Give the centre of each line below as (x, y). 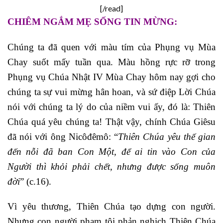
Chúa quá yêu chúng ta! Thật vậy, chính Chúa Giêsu (111, 121)
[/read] (111, 8)
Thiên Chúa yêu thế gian (167, 136)
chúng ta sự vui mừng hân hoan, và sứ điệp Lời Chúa (111, 92)
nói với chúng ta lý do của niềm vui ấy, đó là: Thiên (111, 107)
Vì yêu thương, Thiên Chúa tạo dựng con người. (111, 207)
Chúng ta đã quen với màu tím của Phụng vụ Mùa (111, 47)
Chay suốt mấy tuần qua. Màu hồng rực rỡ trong (111, 62)
